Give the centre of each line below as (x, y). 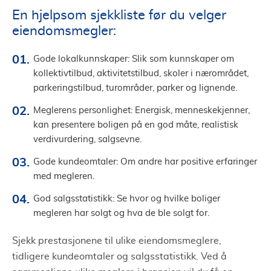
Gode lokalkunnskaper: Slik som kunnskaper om (134, 59)
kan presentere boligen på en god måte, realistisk (136, 125)
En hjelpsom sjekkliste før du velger (119, 15)
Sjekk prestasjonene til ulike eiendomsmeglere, (117, 240)
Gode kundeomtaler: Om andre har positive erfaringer (145, 162)
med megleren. (64, 176)
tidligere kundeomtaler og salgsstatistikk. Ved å (119, 256)
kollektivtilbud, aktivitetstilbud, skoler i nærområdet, (141, 73)
